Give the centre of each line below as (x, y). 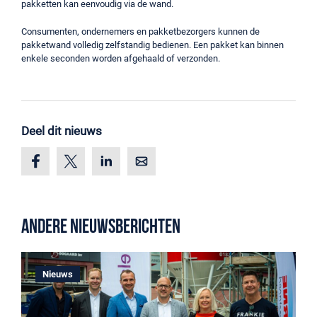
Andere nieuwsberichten (101, 228)
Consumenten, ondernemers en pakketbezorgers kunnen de (140, 31)
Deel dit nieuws (62, 131)
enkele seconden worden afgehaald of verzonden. (121, 58)
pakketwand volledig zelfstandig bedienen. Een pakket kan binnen (152, 45)
